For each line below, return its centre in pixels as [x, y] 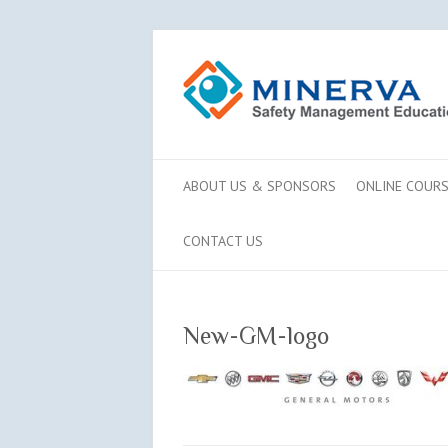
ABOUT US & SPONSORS [259, 186]
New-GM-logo [256, 335]
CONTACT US [223, 241]
